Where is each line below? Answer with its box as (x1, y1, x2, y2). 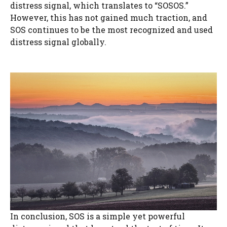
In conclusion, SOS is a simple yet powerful (10, 210, 185, 221)
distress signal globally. (10, 36, 106, 47)
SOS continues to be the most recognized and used (10, 24, 213, 35)
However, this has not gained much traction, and (10, 12, 207, 23)
